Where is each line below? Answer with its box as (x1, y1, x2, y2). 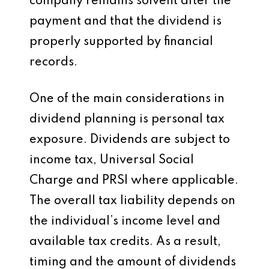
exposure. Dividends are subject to (29, 134, 230, 146)
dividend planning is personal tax (29, 113, 225, 125)
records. (29, 56, 77, 68)
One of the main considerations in (29, 93, 225, 105)
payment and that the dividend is (29, 16, 222, 28)
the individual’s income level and (29, 216, 220, 228)
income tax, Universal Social (29, 154, 194, 166)
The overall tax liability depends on (29, 195, 235, 207)
